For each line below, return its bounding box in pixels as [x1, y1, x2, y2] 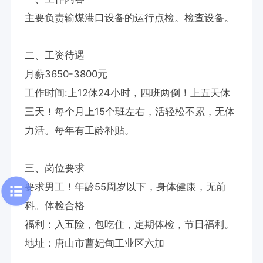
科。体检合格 [24, 199, 85, 211]
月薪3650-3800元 [24, 68, 107, 80]
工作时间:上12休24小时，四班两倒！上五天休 [24, 86, 230, 99]
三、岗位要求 [24, 161, 85, 174]
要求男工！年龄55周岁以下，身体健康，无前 [24, 180, 226, 193]
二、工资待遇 [24, 49, 85, 61]
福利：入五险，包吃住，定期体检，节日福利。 [24, 218, 234, 230]
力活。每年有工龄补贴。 [24, 124, 134, 136]
